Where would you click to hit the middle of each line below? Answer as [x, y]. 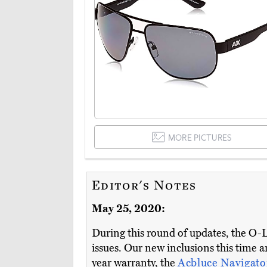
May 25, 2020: [128, 209]
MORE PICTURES [200, 138]
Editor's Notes [144, 185]
